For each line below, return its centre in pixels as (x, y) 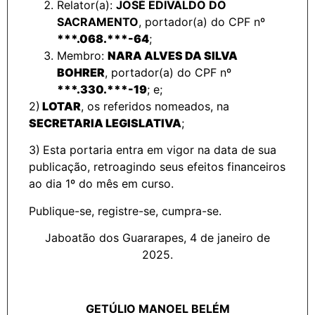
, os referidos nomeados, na (155, 106)
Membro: (82, 55)
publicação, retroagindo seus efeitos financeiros (157, 167)
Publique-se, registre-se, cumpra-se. (125, 211)
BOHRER (81, 72)
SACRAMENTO (98, 21)
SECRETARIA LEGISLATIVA (105, 123)
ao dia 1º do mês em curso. (101, 184)
